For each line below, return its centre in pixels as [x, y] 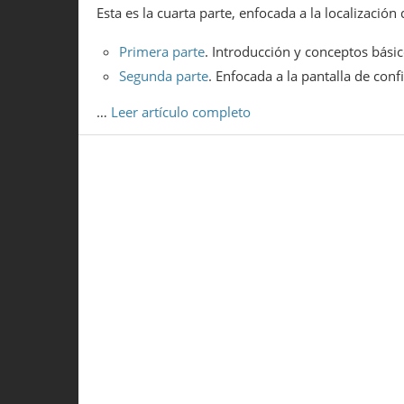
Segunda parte [164, 75]
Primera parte [162, 52]
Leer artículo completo [181, 112]
